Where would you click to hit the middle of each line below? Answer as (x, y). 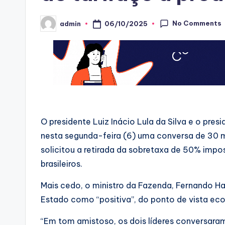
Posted (53, 26)
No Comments (197, 23)
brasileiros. (62, 164)
